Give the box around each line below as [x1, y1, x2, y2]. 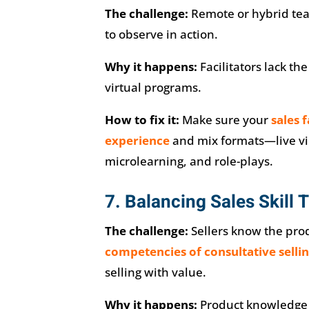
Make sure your [179, 111, 271, 128]
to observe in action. [104, 26, 218, 42]
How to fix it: [104, 111, 179, 128]
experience [104, 132, 170, 148]
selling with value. [104, 263, 206, 280]
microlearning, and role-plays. [104, 152, 273, 169]
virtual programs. [104, 79, 201, 95]
